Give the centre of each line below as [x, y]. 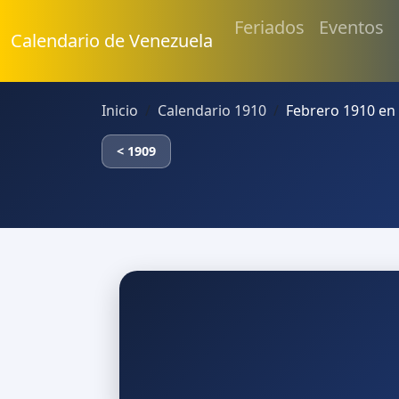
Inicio [120, 110]
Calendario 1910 [212, 110]
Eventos [351, 27]
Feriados [269, 27]
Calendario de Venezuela [112, 41]
